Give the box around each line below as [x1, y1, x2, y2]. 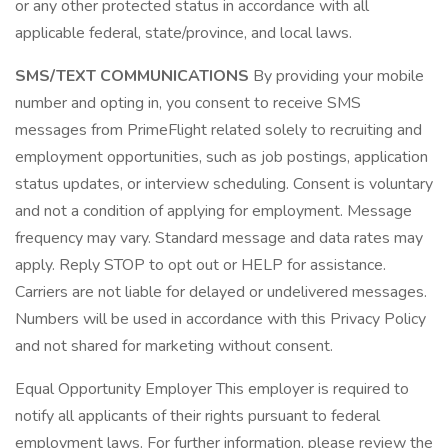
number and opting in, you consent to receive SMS [15, 92, 361, 114]
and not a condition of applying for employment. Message [15, 200, 412, 222]
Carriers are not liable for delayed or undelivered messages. [15, 281, 427, 303]
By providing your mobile [253, 65, 424, 87]
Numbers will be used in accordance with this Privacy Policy [15, 308, 426, 330]
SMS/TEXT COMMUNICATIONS [15, 65, 253, 87]
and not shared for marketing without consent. [15, 335, 333, 357]
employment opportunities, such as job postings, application [15, 146, 428, 168]
